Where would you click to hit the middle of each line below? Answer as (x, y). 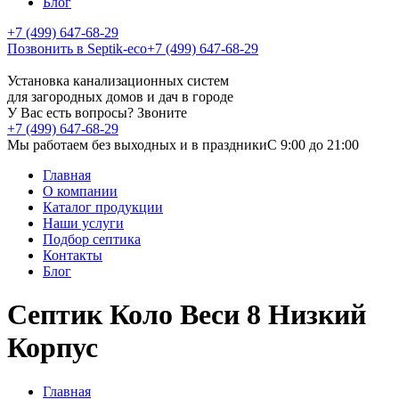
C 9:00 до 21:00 (313, 145)
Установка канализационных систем (118, 81)
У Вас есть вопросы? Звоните (97, 113)
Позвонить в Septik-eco (77, 49)
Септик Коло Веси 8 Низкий (187, 315)
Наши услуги (83, 223)
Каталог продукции (103, 207)
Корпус (53, 348)
